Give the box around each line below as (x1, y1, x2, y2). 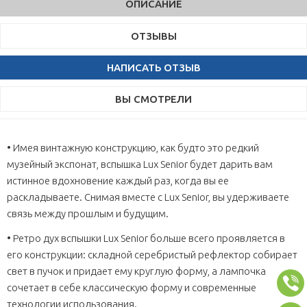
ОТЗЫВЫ (130, 30, 177, 42)
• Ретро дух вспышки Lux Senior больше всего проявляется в (7, 232, 285, 244)
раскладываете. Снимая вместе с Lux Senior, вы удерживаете (7, 191, 289, 203)
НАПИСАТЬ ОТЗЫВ (106, 62, 201, 73)
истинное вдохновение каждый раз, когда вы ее (7, 175, 229, 186)
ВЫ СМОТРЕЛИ (115, 93, 192, 105)
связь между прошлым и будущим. (7, 208, 169, 219)
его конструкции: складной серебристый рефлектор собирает (7, 249, 297, 260)
